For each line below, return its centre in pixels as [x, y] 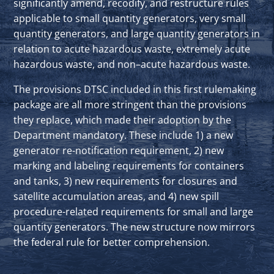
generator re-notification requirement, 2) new [119, 150]
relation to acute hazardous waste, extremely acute [132, 49]
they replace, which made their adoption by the [122, 120]
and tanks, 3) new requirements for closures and [125, 181]
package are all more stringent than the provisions [130, 104]
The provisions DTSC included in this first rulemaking [135, 89]
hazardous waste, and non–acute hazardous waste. [132, 64]
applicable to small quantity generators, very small [130, 18]
